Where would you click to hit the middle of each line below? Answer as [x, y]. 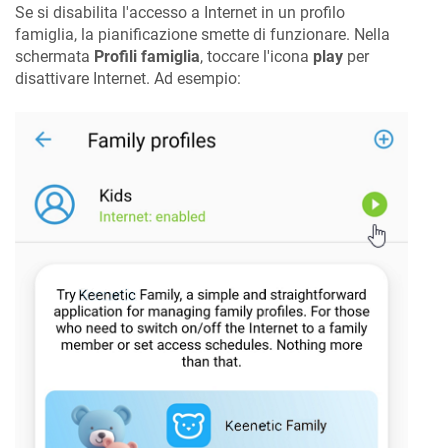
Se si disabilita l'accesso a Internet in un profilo [180, 12]
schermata [54, 56]
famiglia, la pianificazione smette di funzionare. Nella [202, 34]
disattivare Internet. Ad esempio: [128, 78]
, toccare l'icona [256, 56]
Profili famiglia [147, 56]
